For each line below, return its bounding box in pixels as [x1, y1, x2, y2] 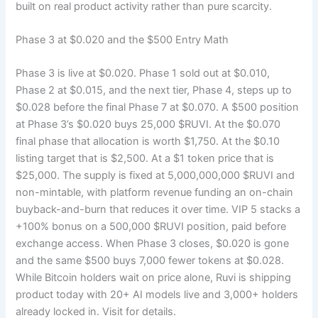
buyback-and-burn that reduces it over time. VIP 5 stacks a [16, 203, 301, 216]
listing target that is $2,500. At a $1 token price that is [16, 152, 275, 165]
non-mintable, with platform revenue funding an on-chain [16, 186, 294, 199]
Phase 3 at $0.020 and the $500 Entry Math [16, 33, 229, 47]
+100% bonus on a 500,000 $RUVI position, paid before [16, 220, 287, 234]
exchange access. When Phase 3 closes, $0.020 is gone [16, 237, 290, 251]
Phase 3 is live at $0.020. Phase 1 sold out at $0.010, [16, 67, 270, 80]
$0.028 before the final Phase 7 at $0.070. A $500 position [16, 101, 300, 114]
